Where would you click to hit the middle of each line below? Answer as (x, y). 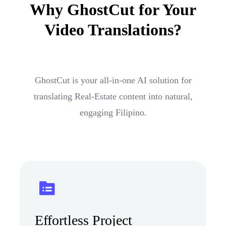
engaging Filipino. (113, 112)
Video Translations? (113, 30)
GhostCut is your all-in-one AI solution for (113, 80)
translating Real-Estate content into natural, (113, 96)
